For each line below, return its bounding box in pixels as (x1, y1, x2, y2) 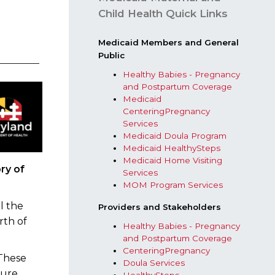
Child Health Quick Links (98, 7, 228, 20)
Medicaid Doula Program (123, 131, 227, 141)
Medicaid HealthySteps (123, 143, 220, 153)
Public (98, 50, 125, 60)
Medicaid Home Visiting (123, 155, 222, 165)
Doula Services (123, 258, 185, 268)
